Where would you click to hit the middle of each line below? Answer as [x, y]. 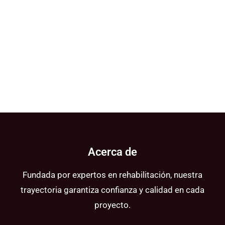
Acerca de [113, 152]
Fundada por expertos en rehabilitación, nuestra [113, 175]
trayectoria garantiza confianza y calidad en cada [113, 190]
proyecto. [113, 205]
